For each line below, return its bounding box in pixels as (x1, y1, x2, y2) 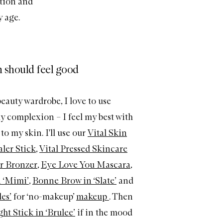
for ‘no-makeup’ (11, 191, 76, 203)
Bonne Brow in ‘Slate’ (32, 175, 116, 187)
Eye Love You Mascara (41, 159, 130, 171)
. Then (109, 191, 133, 203)
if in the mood (75, 207, 132, 219)
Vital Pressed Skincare (39, 143, 127, 155)
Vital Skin (88, 127, 127, 139)
